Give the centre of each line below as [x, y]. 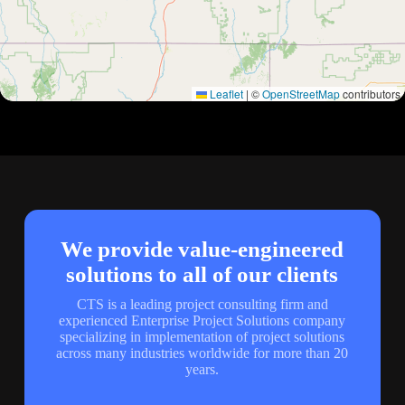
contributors [370, 93]
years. [202, 369]
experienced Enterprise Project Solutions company [202, 320]
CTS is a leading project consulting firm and [202, 304]
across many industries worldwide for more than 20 [202, 353]
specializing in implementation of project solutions [202, 336]
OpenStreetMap [301, 93]
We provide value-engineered [202, 249]
